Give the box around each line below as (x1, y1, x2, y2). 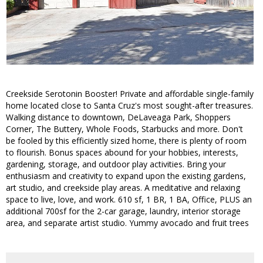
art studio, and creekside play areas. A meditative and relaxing (6, 182, 240, 194)
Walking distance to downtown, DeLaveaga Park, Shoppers (6, 112, 231, 123)
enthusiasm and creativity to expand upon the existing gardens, (6, 170, 246, 182)
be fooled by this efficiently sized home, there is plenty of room (6, 135, 247, 147)
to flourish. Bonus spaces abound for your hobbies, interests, (6, 147, 238, 159)
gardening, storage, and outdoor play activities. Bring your (6, 159, 226, 170)
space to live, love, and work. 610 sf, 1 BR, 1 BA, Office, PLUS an (6, 194, 252, 205)
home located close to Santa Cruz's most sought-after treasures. (6, 100, 253, 112)
